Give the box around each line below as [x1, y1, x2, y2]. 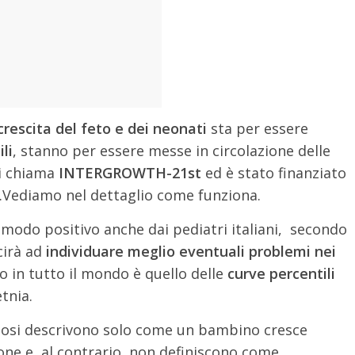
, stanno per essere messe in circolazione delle [13, 141, 330, 160]
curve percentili [223, 264, 335, 283]
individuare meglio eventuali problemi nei [46, 242, 336, 261]
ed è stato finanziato [201, 163, 346, 182]
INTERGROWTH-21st [59, 163, 201, 182]
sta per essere [207, 119, 308, 138]
